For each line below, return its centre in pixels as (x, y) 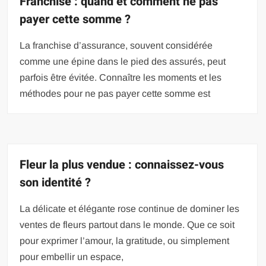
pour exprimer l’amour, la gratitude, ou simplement (125, 241)
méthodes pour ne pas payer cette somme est (115, 94)
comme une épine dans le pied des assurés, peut (123, 61)
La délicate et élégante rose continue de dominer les (130, 209)
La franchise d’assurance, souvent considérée (116, 45)
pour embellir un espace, (72, 257)
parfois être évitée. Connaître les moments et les (121, 77)
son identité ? (56, 183)
